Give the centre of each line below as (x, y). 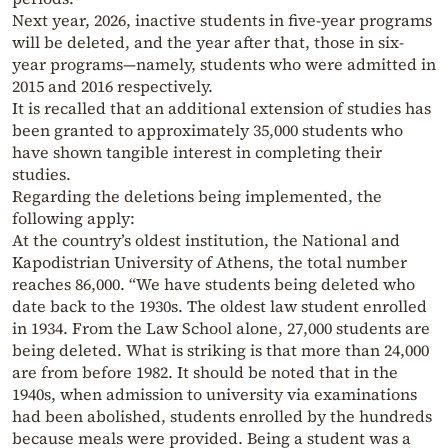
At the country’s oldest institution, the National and (206, 240)
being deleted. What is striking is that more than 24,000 (220, 350)
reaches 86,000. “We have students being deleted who (213, 284)
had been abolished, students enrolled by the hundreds (222, 416)
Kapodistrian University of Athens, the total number (209, 262)
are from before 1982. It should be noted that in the (205, 372)
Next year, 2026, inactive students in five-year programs (222, 20)
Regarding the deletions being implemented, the (197, 196)
